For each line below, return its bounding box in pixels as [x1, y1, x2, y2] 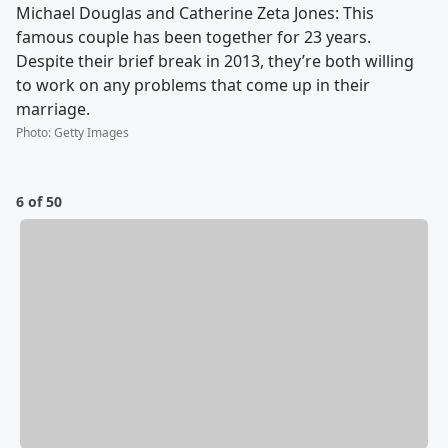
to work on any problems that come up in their [16, 74, 370, 97]
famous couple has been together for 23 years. [16, 26, 371, 49]
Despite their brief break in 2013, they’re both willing [16, 50, 414, 73]
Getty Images [54, 124, 129, 142]
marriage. [16, 98, 90, 121]
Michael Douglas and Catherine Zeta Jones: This [16, 2, 374, 25]
